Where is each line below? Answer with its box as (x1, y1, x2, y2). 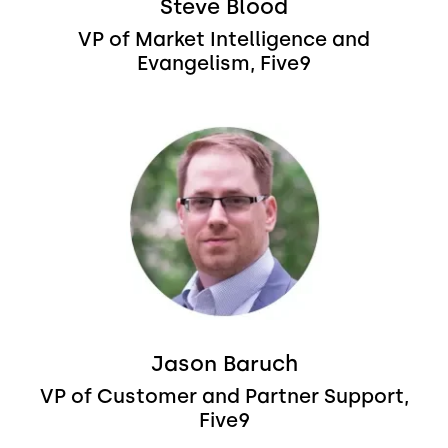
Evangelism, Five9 (137, 51, 311, 76)
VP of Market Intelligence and (78, 27, 370, 52)
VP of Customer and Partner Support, (39, 384, 409, 409)
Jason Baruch (150, 350, 298, 377)
